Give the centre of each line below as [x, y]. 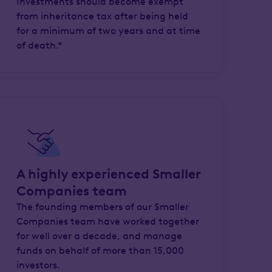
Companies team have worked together [108, 221]
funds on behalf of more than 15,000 [100, 250]
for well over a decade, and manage [100, 236]
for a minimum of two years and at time [109, 31]
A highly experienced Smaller [109, 174]
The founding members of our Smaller [103, 207]
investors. [39, 265]
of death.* [40, 45]
